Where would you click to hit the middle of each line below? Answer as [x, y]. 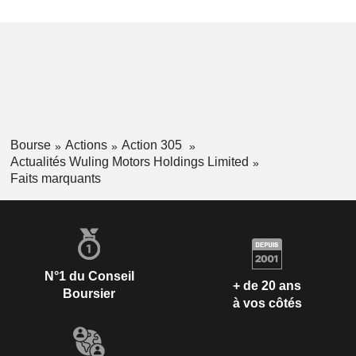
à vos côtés [267, 304]
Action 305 [153, 145]
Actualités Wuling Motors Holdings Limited [129, 161]
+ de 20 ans [267, 286]
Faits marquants [55, 178]
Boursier [89, 293]
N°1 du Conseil [89, 276]
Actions [86, 145]
